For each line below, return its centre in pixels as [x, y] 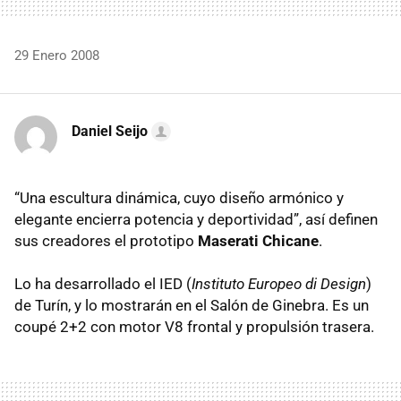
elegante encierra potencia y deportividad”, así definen [196, 219]
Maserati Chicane [258, 241]
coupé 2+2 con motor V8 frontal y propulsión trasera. [194, 327]
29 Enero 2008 [57, 55]
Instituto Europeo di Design [279, 284]
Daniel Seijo [110, 131]
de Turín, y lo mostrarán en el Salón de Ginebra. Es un [192, 305]
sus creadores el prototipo [106, 241]
